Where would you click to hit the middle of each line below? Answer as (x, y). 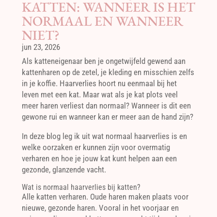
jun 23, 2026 (41, 47)
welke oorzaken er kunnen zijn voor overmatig (96, 147)
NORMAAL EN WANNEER (102, 21)
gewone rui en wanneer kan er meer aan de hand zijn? (107, 117)
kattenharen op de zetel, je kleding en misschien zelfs (108, 72)
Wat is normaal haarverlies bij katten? (81, 187)
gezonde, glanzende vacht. (64, 170)
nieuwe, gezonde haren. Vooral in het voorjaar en (100, 208)
